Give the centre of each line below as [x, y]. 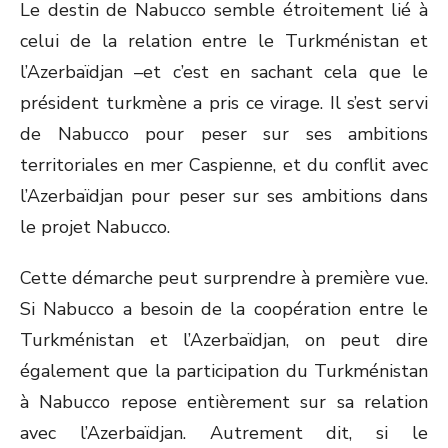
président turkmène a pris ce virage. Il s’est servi [224, 103]
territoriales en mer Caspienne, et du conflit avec [224, 165]
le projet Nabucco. [95, 227]
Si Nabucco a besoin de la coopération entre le [224, 309]
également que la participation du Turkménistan [224, 371]
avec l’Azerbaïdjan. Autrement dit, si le [224, 433]
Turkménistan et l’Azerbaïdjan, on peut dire [224, 340]
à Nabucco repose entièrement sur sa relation [224, 402]
